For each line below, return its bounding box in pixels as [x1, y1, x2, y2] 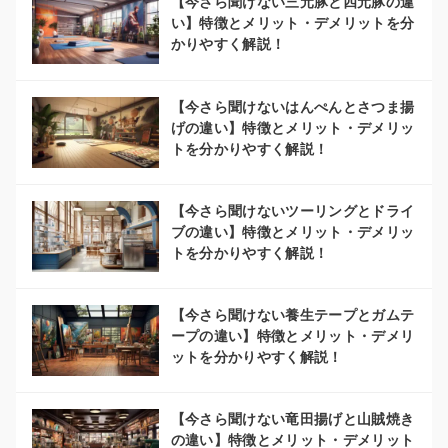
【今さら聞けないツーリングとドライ [170, 202, 415, 219]
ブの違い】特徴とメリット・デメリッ [170, 223, 415, 240]
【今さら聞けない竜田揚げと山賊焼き [170, 411, 415, 428]
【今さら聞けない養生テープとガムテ [170, 307, 415, 324]
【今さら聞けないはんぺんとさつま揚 [170, 98, 415, 115]
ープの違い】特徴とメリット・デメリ [170, 328, 415, 345]
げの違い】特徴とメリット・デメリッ [170, 119, 415, 136]
